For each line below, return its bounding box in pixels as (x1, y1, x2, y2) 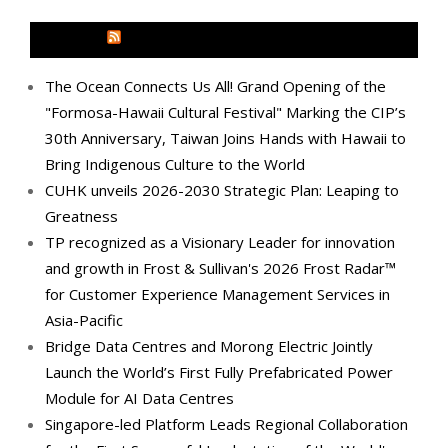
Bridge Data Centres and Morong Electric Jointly (45, 335, 373, 356)
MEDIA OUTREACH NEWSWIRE (124, 29, 342, 50)
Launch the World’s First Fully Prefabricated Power (45, 361, 393, 382)
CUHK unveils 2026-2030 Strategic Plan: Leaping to (45, 179, 399, 200)
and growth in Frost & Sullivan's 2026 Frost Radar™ (45, 257, 396, 278)
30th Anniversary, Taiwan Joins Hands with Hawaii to (45, 127, 406, 148)
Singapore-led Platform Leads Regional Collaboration (45, 413, 408, 434)
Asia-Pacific (45, 309, 123, 330)
